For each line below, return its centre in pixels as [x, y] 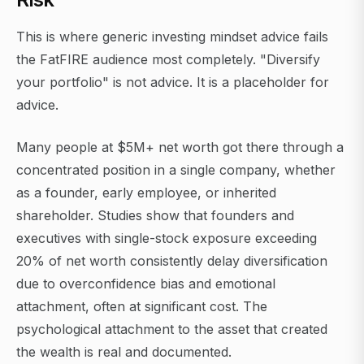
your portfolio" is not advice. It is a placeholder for [173, 82]
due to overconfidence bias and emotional [146, 284]
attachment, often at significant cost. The [142, 307]
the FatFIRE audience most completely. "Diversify [168, 60]
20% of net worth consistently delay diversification [172, 261]
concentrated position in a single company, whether [176, 170]
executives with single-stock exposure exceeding [167, 238]
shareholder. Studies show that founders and [155, 216]
